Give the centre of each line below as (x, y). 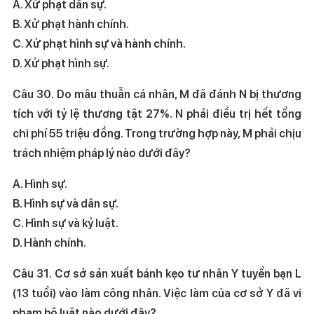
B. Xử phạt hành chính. (70, 24)
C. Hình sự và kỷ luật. (85, 223)
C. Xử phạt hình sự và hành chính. (122, 43)
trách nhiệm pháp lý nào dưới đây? (101, 153)
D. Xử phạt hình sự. (61, 63)
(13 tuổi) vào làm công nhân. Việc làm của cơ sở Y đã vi (157, 293)
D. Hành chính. (49, 243)
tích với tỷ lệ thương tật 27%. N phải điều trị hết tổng (157, 114)
